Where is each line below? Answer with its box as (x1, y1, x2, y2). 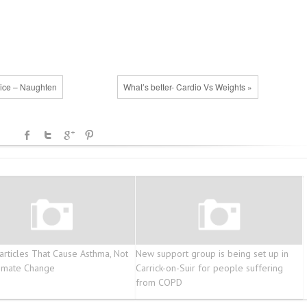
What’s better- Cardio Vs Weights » (123, 81, 252, 93)
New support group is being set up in (135, 247, 288, 260)
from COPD (135, 276, 182, 289)
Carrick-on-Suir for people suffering (135, 262, 283, 275)
